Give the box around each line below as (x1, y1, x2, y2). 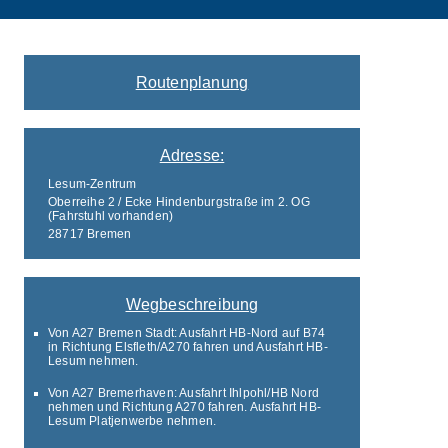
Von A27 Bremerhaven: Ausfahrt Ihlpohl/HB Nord (48, 385, 319, 400)
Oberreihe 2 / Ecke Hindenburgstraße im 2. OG (48, 194, 310, 209)
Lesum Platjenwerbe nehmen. (48, 413, 217, 428)
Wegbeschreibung (125, 295, 259, 313)
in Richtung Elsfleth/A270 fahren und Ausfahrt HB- (48, 339, 328, 354)
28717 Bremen (48, 226, 132, 241)
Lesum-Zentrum (48, 176, 137, 191)
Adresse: (159, 146, 225, 164)
